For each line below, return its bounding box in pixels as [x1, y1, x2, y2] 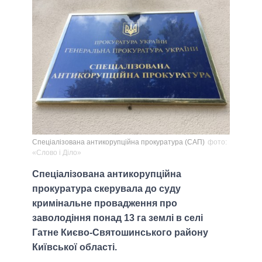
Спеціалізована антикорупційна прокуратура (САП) [32, 138, 205, 147]
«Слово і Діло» [32, 149, 81, 157]
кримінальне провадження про [32, 198, 177, 209]
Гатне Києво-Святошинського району [32, 227, 208, 238]
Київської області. [32, 242, 117, 253]
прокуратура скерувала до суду [32, 184, 181, 194]
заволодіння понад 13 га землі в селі [32, 213, 203, 223]
